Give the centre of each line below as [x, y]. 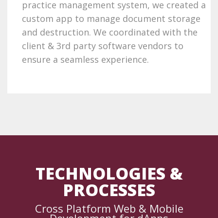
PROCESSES [109, 190]
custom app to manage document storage [111, 19]
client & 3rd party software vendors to [103, 46]
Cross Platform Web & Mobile [109, 209]
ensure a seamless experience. [85, 60]
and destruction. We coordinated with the [110, 32]
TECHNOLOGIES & [109, 173]
